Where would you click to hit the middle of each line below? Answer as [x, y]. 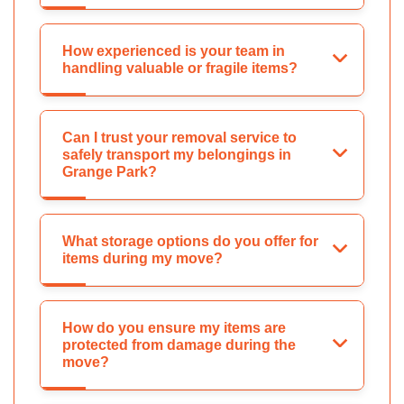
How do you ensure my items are [174, 327]
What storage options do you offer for [190, 241]
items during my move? [142, 258]
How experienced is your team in [174, 50]
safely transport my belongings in [177, 154]
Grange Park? [110, 171]
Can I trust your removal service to [179, 137]
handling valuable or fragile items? [180, 68]
